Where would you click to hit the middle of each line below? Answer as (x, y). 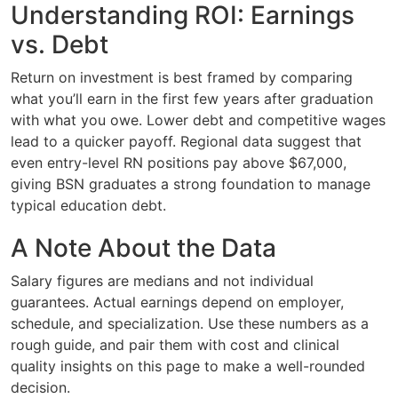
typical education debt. (88, 205)
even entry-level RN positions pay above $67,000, (179, 162)
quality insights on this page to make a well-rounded (188, 366)
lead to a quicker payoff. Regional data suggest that (186, 141)
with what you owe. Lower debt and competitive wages (198, 119)
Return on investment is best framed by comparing (182, 77)
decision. (40, 387)
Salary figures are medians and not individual (162, 280)
